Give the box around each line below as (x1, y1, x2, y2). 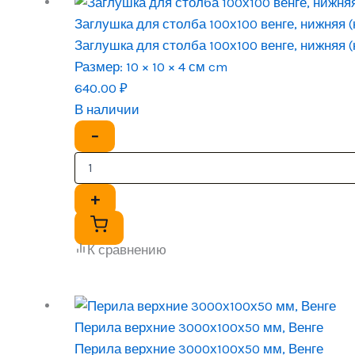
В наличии (74, 101, 140, 117)
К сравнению (87, 241, 167, 258)
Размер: (74, 58, 124, 74)
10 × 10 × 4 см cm (123, 58, 229, 74)
